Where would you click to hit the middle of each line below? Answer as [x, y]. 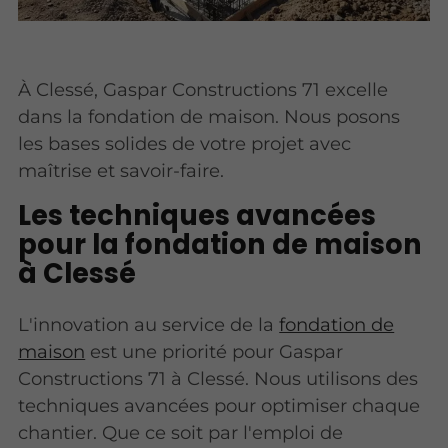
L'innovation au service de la [149, 325]
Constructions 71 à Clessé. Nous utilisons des [218, 379]
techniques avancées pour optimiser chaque [219, 406]
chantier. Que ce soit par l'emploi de [181, 433]
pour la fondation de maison [220, 244]
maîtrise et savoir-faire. [121, 170]
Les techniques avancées [197, 215]
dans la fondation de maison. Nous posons [209, 116]
